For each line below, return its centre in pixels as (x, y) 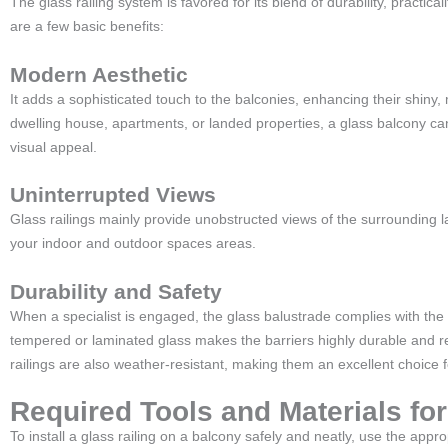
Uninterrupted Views (113, 194)
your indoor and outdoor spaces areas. (133, 243)
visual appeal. (53, 146)
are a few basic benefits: (87, 26)
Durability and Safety (116, 291)
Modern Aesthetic (99, 74)
